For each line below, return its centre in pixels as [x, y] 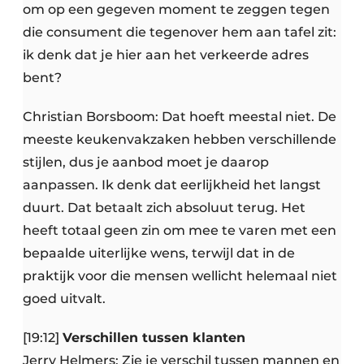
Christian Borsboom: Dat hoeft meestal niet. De [180, 117]
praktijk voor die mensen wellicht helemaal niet [180, 276]
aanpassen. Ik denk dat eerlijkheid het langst [172, 185]
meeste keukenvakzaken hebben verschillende [180, 140]
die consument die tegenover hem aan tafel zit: [180, 32]
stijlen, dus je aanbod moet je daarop [146, 162]
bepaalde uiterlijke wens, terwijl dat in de [159, 253]
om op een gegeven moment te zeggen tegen [176, 10]
